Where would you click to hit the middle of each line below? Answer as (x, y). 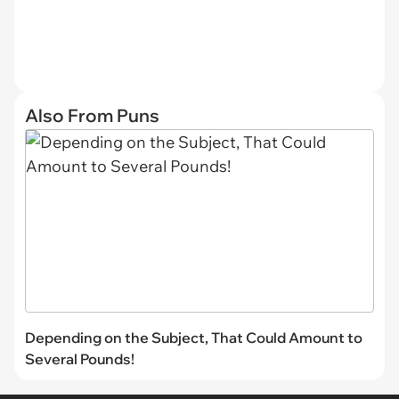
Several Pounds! (80, 358)
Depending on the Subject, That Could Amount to (194, 337)
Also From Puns (92, 115)
